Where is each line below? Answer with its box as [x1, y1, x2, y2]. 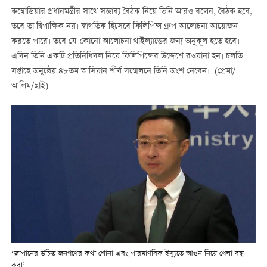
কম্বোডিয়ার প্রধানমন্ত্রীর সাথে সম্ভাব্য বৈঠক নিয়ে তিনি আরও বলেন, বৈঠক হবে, [11, 5, 252, 19]
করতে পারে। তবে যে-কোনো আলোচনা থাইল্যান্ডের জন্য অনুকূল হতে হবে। [11, 35, 240, 49]
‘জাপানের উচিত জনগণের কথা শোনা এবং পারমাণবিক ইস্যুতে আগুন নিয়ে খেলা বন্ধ [11, 247, 244, 260]
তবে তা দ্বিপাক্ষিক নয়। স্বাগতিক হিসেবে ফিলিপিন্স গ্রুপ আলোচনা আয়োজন [11, 20, 238, 34]
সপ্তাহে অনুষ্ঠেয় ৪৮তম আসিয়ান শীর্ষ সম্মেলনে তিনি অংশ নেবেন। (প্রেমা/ [11, 65, 235, 79]
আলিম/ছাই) [11, 80, 48, 94]
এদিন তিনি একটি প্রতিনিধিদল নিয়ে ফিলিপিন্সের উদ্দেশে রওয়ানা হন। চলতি [11, 50, 243, 64]
